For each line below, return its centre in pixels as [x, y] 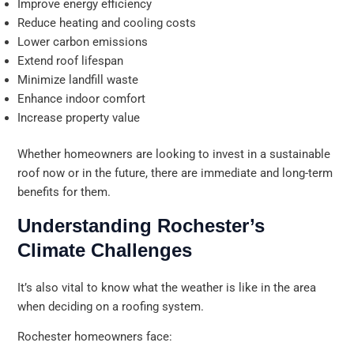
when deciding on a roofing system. [111, 306]
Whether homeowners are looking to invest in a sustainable [174, 154]
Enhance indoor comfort [82, 99]
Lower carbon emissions [83, 42]
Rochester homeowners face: [95, 337]
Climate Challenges [105, 250]
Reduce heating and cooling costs [107, 23]
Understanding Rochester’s [141, 225]
